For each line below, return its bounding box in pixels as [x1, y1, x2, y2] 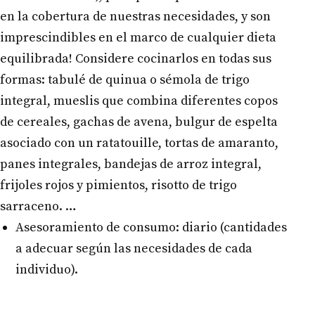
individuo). [15, 261, 78, 278]
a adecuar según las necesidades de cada [15, 240, 252, 257]
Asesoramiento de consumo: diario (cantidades [15, 219, 287, 236]
